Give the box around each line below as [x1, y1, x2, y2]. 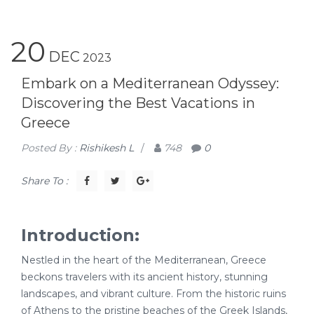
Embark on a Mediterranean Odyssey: [21, 75, 279, 92]
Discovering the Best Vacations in [21, 95, 255, 111]
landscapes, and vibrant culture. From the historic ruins [21, 287, 286, 300]
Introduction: [21, 225, 139, 245]
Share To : [21, 175, 68, 187]
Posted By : [21, 142, 79, 154]
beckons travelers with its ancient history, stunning [21, 271, 268, 283]
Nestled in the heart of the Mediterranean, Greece [21, 254, 266, 266]
